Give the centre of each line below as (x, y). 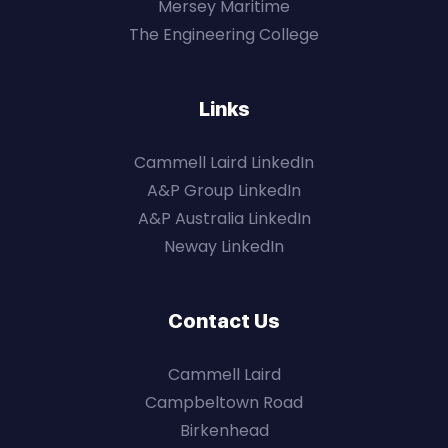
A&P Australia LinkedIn (224, 219)
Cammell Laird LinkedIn (224, 163)
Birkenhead (224, 431)
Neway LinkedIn (224, 247)
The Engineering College (224, 35)
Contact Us (224, 321)
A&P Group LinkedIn (224, 191)
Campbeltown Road (224, 403)
